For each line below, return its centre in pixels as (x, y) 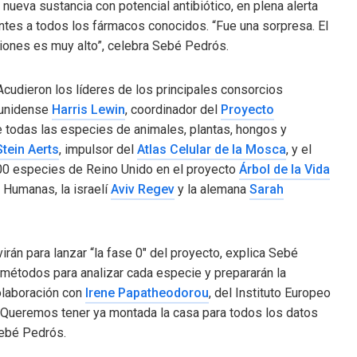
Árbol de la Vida (284, 170)
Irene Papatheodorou (147, 293)
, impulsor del (98, 150)
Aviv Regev (143, 190)
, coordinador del (173, 110)
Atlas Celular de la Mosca (212, 150)
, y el (299, 150)
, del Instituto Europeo (270, 293)
